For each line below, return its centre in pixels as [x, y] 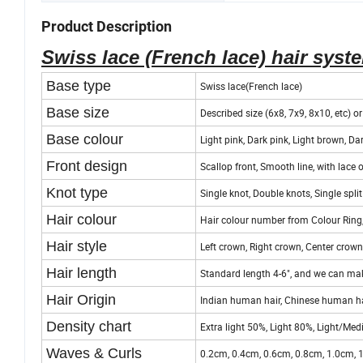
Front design [87, 167]
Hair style [77, 247]
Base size [78, 113]
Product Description [107, 27]
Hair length [81, 273]
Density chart [89, 327]
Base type [79, 86]
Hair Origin [81, 300]
